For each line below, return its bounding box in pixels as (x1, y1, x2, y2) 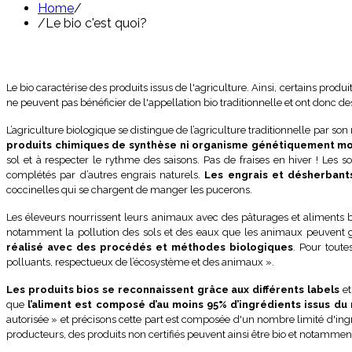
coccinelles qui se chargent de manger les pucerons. (6, 184, 252, 196)
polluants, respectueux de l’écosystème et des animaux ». (6, 256, 274, 269)
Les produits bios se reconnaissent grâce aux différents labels (6, 284, 339, 296)
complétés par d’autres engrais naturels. (6, 169, 205, 181)
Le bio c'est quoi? (46, 16, 147, 31)
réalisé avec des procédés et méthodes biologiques (6, 241, 293, 254)
